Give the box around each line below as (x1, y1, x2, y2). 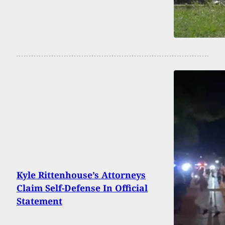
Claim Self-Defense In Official (17, 182, 148, 194)
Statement (17, 195, 62, 207)
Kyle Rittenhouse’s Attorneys (17, 169, 146, 181)
